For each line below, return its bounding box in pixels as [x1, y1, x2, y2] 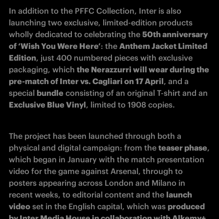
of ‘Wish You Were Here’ [9, 41, 101, 51]
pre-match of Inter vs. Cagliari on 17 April [9, 76, 164, 87]
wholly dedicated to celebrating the [9, 29, 142, 40]
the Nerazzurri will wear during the [77, 65, 209, 75]
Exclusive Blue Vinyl [9, 100, 86, 110]
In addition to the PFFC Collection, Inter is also [9, 6, 181, 16]
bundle [37, 88, 64, 98]
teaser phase [158, 143, 207, 153]
